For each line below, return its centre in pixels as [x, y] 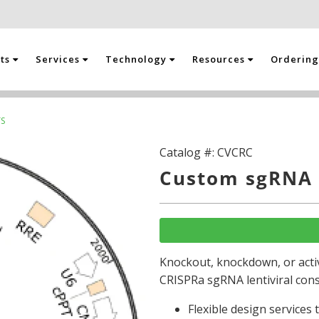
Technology [138, 59]
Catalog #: [188, 152]
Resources [220, 59]
